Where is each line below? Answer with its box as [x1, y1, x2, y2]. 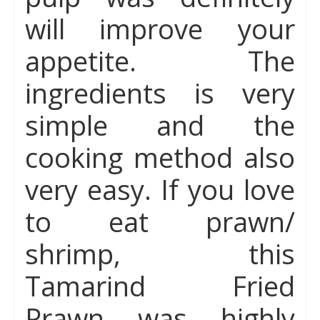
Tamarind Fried [24, 267, 296, 304]
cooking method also [24, 139, 296, 176]
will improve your [24, 10, 296, 47]
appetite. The [24, 42, 296, 79]
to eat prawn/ [24, 203, 296, 240]
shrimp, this [24, 235, 296, 272]
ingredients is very [24, 74, 296, 111]
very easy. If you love [24, 171, 296, 208]
